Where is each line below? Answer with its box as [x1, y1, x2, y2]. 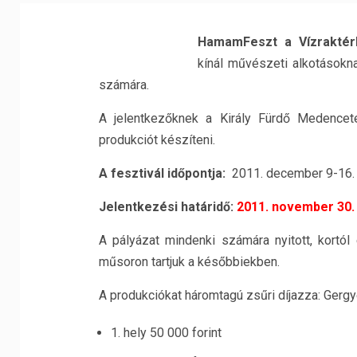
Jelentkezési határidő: [98, 199, 237, 214]
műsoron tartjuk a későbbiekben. [98, 254, 280, 269]
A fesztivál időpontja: [98, 166, 229, 181]
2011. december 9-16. [228, 166, 355, 181]
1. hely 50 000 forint [110, 325, 222, 340]
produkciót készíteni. [98, 132, 215, 147]
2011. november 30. [236, 199, 355, 214]
